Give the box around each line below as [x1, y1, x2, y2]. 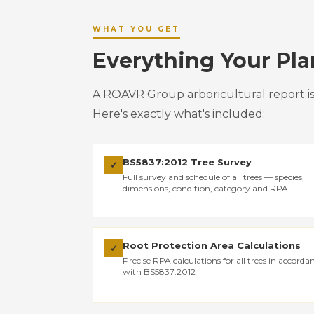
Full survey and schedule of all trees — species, [123, 172, 304, 182]
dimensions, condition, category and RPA [123, 183, 288, 193]
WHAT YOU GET [93, 25, 180, 34]
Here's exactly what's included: [93, 107, 265, 121]
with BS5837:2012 [123, 266, 196, 277]
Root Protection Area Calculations [123, 240, 301, 251]
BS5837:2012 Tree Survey [123, 156, 252, 168]
